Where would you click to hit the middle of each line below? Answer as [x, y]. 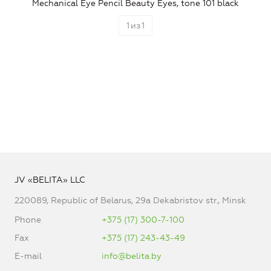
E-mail [28, 256]
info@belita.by [132, 256]
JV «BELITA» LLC [50, 180]
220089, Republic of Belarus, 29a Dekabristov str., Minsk [130, 200]
